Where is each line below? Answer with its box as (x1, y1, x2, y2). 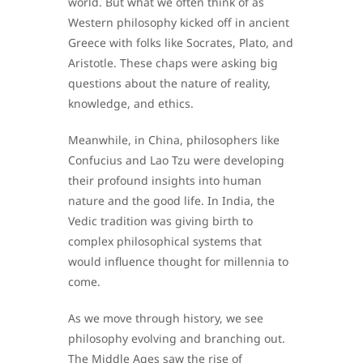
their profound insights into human (68, 173, 262, 189)
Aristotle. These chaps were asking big (68, 55, 278, 71)
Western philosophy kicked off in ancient (68, 15, 289, 31)
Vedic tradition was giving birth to (68, 213, 253, 229)
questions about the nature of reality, (68, 75, 271, 92)
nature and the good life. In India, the (68, 193, 275, 209)
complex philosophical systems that (68, 233, 262, 250)
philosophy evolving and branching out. (68, 331, 285, 347)
